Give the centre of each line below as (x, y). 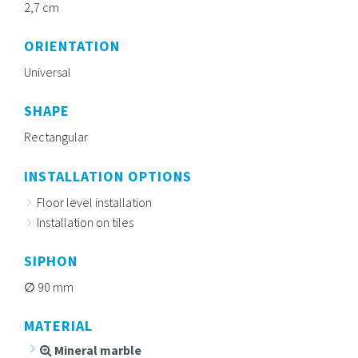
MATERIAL (58, 325)
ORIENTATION (72, 46)
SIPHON (51, 261)
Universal (48, 72)
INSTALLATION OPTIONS (108, 176)
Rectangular (56, 137)
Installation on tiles (85, 222)
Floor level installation (94, 202)
